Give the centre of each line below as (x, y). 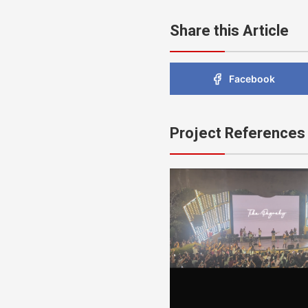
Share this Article (229, 31)
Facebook (252, 79)
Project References (238, 134)
